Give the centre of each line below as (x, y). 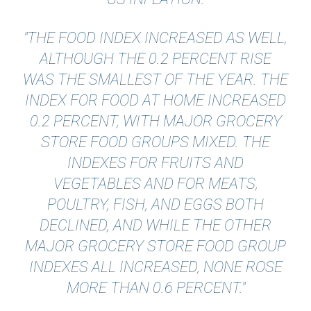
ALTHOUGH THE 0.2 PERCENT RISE (155, 59)
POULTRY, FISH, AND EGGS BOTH (155, 205)
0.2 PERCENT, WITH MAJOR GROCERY (155, 121)
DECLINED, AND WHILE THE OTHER (155, 226)
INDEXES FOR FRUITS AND (155, 163)
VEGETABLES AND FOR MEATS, (155, 184)
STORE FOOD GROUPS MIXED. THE (155, 142)
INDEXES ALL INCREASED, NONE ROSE (155, 267)
